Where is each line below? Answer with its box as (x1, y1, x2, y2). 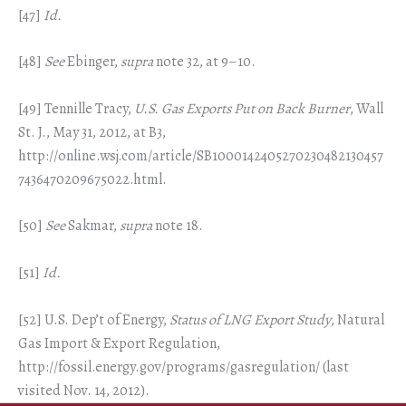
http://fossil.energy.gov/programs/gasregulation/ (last (18, 356, 349, 377)
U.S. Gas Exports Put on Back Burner (134, 98, 350, 119)
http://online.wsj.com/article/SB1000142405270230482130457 (18, 145, 383, 166)
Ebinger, (64, 52, 121, 72)
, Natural (331, 309, 384, 330)
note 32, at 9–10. (153, 52, 256, 72)
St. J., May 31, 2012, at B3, (18, 121, 166, 142)
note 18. (152, 216, 203, 237)
